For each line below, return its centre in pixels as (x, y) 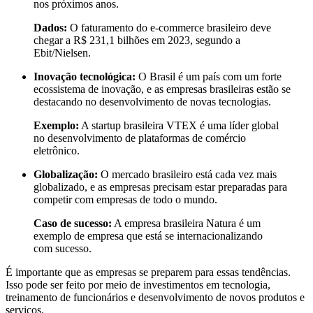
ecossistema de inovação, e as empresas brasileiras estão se (162, 89)
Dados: (50, 27)
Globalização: (66, 174)
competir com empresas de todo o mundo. (125, 199)
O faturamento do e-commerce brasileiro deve (169, 27)
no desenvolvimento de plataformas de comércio (140, 138)
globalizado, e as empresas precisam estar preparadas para (160, 187)
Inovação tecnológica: (85, 76)
